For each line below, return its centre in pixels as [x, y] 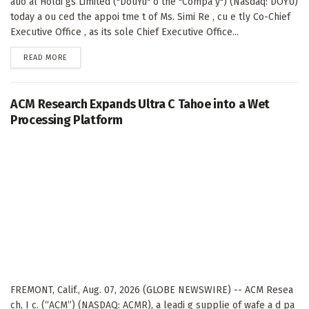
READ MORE [46, 58]
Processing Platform [67, 120]
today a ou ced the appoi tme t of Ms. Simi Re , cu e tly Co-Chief [150, 17]
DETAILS [81, 57]
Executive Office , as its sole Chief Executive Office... [124, 32]
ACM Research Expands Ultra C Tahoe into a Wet [140, 104]
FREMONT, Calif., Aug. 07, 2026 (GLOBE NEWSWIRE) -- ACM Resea [152, 290]
